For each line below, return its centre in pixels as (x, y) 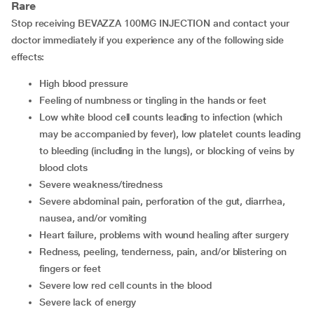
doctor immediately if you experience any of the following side (148, 40)
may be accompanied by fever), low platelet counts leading (170, 134)
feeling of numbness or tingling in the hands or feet (155, 100)
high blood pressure (87, 83)
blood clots (64, 168)
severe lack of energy (91, 302)
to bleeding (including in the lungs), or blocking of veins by (167, 151)
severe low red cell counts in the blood (128, 285)
